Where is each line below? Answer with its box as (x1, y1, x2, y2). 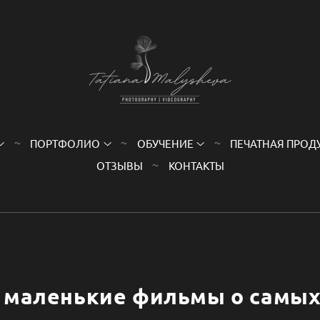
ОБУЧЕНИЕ (136, 136, 194, 150)
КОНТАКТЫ (168, 158, 224, 172)
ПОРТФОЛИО (30, 136, 101, 150)
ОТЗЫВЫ (96, 158, 143, 172)
